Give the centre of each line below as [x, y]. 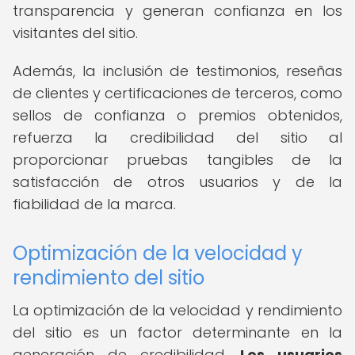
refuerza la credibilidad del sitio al [177, 137]
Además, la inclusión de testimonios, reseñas [177, 71]
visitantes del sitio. [75, 33]
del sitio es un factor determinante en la [177, 332]
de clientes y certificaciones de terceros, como [177, 93]
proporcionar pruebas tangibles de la [177, 160]
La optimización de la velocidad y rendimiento [177, 310]
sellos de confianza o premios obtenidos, [177, 115]
